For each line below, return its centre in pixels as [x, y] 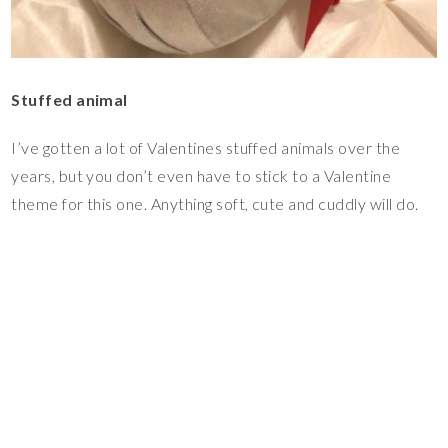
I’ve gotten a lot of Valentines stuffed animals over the [206, 148]
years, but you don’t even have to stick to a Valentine [201, 176]
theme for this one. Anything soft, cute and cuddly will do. [215, 204]
